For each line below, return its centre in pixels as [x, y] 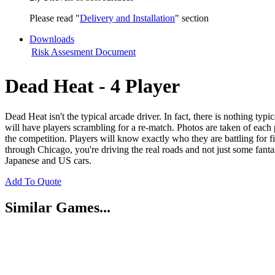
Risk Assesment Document [83, 52]
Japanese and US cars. [48, 160]
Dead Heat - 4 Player [92, 86]
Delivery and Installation [127, 18]
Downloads [52, 39]
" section [193, 18]
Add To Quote [33, 181]
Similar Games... [58, 207]
